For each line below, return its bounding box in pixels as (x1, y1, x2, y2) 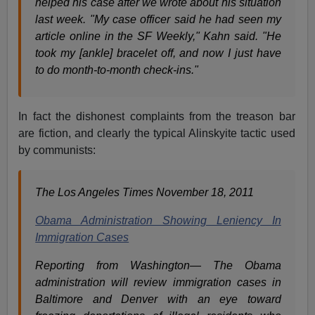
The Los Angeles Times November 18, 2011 (35, 186, 255, 199)
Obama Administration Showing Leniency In (35, 214, 281, 227)
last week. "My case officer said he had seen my (35, 13, 281, 26)
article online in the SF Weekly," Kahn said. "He (35, 30, 281, 43)
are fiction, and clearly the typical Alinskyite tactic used (18, 127, 295, 140)
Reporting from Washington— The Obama (35, 259, 281, 272)
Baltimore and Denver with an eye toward (35, 293, 281, 306)
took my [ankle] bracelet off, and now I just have (35, 47, 281, 60)
